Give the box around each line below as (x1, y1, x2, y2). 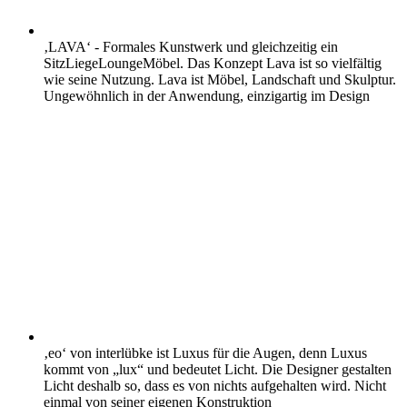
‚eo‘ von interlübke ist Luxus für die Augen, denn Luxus (44, 345, 367, 362)
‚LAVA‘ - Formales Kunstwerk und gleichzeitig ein (44, 38, 338, 55)
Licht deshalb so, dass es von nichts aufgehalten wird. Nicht (44, 378, 386, 394)
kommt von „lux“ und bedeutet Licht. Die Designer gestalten (44, 362, 392, 378)
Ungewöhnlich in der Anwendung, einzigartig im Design (44, 87, 370, 104)
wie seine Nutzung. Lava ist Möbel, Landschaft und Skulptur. (44, 71, 396, 87)
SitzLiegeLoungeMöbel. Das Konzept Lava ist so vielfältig (44, 55, 382, 71)
